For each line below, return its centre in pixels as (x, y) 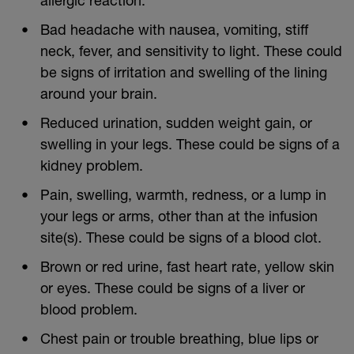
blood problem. (89, 309)
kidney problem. (92, 165)
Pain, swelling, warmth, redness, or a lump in (183, 194)
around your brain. (99, 93)
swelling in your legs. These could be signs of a (190, 143)
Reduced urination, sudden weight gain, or (176, 122)
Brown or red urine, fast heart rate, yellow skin (187, 266)
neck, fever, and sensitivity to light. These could (191, 50)
